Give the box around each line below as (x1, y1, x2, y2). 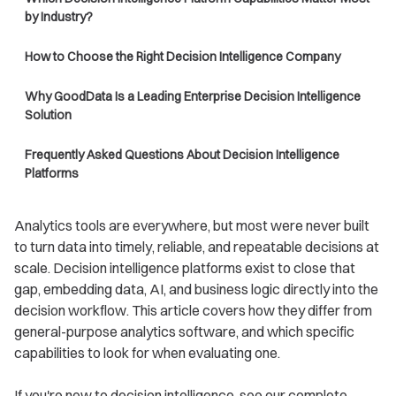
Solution (25, 107, 72, 124)
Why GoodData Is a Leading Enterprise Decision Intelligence (25, 88, 361, 105)
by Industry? (25, 9, 93, 26)
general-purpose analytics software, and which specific (14, 323, 354, 341)
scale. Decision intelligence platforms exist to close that (14, 259, 355, 278)
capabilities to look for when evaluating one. (14, 344, 280, 362)
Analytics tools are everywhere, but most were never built (14, 217, 369, 235)
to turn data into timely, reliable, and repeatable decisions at (14, 238, 379, 256)
